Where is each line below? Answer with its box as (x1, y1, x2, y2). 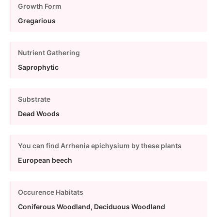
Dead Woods (18, 109, 60, 118)
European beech (18, 155, 72, 164)
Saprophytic (18, 62, 59, 71)
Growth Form (18, 1, 62, 10)
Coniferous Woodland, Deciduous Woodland (18, 202, 165, 211)
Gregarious (18, 16, 56, 25)
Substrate (18, 94, 50, 103)
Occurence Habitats (18, 187, 83, 196)
